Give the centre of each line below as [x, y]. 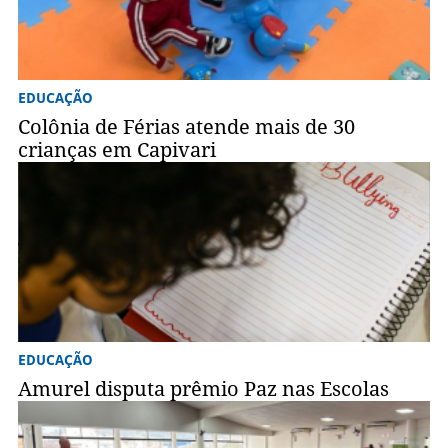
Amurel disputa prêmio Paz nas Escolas [203, 389]
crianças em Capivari [116, 150]
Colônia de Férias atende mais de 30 [186, 127]
